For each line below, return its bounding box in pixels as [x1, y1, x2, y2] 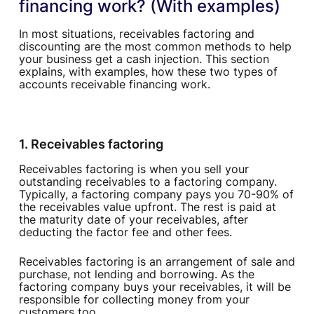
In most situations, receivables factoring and [18, 27, 254, 41]
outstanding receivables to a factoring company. [18, 175, 277, 189]
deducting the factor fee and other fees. [18, 225, 232, 240]
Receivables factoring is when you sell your [18, 162, 249, 177]
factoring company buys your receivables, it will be [18, 280, 291, 294]
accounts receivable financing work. [18, 77, 210, 92]
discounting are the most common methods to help [18, 39, 292, 54]
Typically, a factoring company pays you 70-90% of [18, 187, 294, 202]
